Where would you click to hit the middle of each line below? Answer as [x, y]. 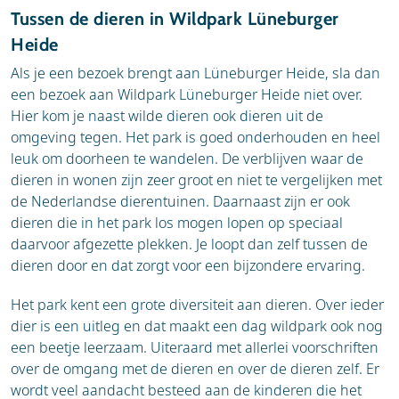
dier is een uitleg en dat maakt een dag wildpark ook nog [197, 326]
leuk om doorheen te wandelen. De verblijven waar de [187, 158]
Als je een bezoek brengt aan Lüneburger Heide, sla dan [195, 73]
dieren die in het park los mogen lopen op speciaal [177, 222]
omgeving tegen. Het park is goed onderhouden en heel [195, 137]
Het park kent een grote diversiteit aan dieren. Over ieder [197, 304]
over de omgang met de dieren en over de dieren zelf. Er [195, 368]
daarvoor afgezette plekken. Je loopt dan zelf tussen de [189, 244]
